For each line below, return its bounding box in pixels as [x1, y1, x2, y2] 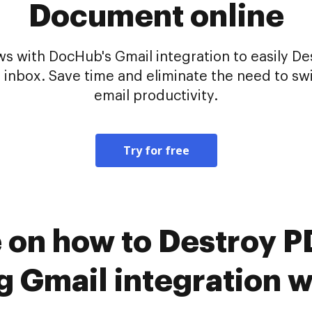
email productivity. [94, 89, 218, 103]
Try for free [123, 143, 189, 158]
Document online [28, 1, 284, 32]
